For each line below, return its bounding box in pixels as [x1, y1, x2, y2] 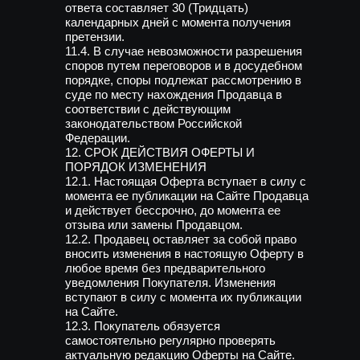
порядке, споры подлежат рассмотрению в [65, 73, 301, 87]
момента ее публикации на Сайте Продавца [65, 189, 309, 202]
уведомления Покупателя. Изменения [65, 276, 276, 289]
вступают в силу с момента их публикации [65, 290, 301, 304]
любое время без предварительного [65, 261, 265, 275]
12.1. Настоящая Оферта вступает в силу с [65, 174, 306, 188]
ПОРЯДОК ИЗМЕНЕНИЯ [65, 160, 207, 174]
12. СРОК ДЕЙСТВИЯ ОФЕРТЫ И [65, 145, 255, 159]
